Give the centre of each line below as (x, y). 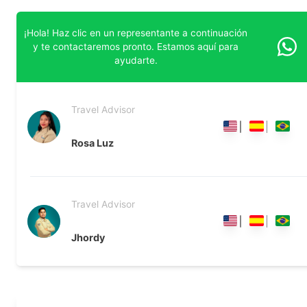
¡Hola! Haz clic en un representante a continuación (136, 33)
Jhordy (88, 238)
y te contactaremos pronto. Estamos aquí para (136, 47)
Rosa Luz (93, 143)
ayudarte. (136, 61)
